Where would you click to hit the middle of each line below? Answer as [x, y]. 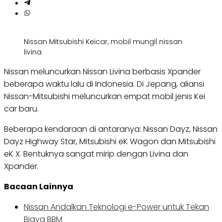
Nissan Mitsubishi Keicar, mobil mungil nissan [103, 42]
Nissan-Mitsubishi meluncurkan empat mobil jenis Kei [105, 97]
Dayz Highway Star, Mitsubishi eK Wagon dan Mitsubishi [110, 142]
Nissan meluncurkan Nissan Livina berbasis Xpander [102, 72]
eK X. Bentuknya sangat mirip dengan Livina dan [96, 154]
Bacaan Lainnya [39, 187]
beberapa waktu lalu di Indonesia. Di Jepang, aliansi [104, 84]
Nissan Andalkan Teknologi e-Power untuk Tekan [116, 207]
